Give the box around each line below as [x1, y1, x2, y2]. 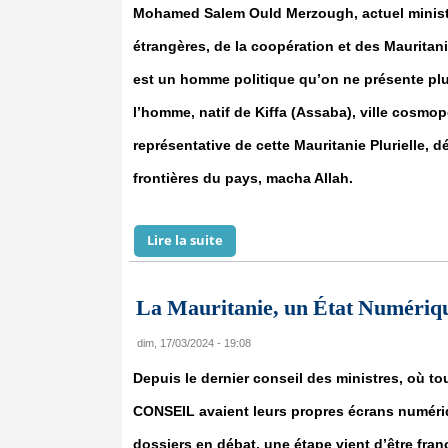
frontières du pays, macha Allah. [133, 170, 353, 186]
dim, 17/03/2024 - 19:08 [137, 337, 251, 349]
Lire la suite [147, 231, 223, 249]
